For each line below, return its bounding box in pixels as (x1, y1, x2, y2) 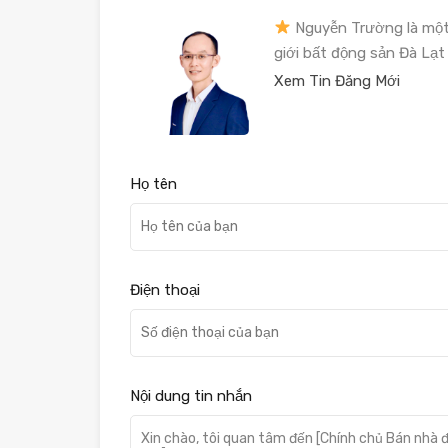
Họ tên (130, 174, 177, 193)
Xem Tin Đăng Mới (273, 71, 400, 90)
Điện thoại (130, 280, 200, 299)
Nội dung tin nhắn (130, 386, 252, 405)
